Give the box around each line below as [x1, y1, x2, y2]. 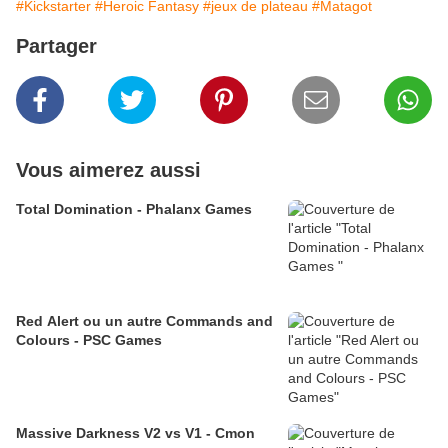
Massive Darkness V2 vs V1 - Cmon [16, 425, 255, 442]
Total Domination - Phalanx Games [16, 201, 252, 218]
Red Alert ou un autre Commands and [16, 313, 273, 330]
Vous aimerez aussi [16, 159, 201, 182]
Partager [16, 35, 97, 58]
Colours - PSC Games [16, 332, 162, 349]
